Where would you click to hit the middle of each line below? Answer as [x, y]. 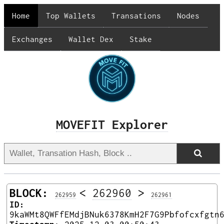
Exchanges [32, 39]
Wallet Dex [91, 39]
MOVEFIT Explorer [112, 124]
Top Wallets [71, 15]
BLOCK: [29, 193]
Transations [136, 15]
